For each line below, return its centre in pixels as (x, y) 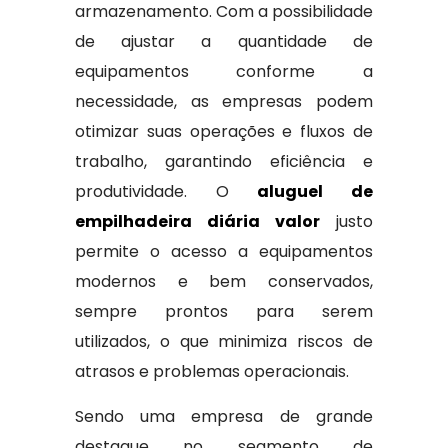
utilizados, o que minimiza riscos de (224, 341)
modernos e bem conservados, (224, 281)
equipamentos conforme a (224, 71)
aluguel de (315, 191)
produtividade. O (166, 191)
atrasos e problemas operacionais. (211, 371)
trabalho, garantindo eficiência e (224, 161)
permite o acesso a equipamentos (224, 251)
